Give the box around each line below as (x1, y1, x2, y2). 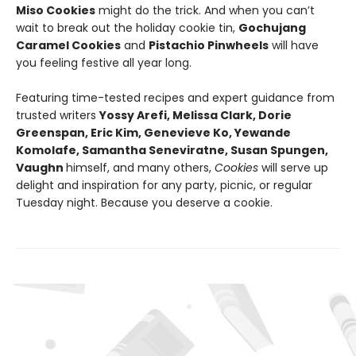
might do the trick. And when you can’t (95, 2, 315, 19)
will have (269, 37, 319, 54)
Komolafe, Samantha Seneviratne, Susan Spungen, (16, 142, 328, 159)
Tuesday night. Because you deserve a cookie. (16, 195, 273, 211)
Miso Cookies (16, 2, 95, 19)
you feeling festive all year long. (16, 55, 192, 72)
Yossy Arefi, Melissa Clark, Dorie (99, 107, 292, 124)
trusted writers (16, 107, 99, 124)
